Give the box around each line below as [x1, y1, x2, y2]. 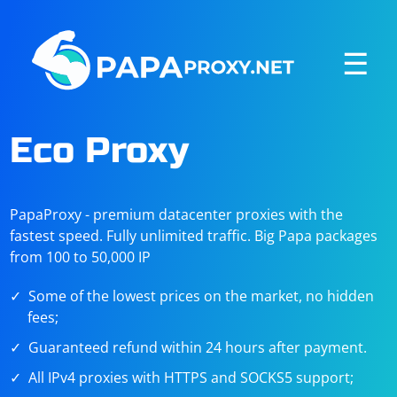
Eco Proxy [10, 129, 189, 172]
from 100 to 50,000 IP [10, 247, 152, 267]
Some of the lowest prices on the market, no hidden [28, 286, 375, 306]
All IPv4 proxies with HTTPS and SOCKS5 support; [28, 368, 354, 387]
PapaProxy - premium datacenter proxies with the [10, 205, 344, 224]
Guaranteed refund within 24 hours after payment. [28, 338, 368, 357]
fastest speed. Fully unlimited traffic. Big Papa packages [10, 226, 378, 245]
